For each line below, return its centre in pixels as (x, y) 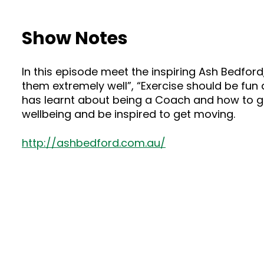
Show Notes (75, 38)
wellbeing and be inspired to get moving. (128, 114)
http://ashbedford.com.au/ (94, 143)
